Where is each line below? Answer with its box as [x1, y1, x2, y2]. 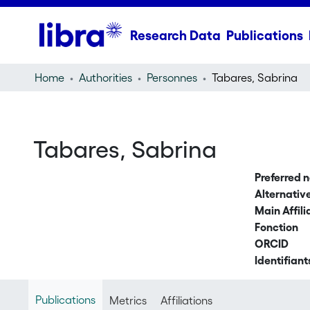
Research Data [129, 28, 221, 43]
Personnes [146, 71, 197, 84]
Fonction [254, 221, 298, 233]
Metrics [109, 294, 147, 307]
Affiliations [160, 294, 212, 307]
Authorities [78, 71, 132, 84]
